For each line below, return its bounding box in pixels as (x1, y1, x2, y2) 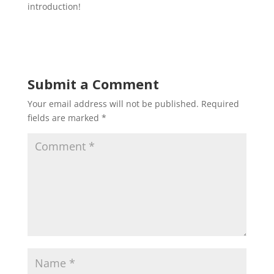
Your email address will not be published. (27, 97, 199, 109)
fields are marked (27, 111, 102, 124)
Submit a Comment (27, 74, 159, 93)
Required (201, 97, 239, 109)
